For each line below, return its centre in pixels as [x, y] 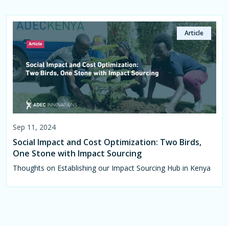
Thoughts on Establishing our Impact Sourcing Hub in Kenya [112, 168]
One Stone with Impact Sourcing [77, 153]
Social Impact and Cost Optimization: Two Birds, [107, 142]
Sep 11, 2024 [34, 127]
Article [194, 33]
